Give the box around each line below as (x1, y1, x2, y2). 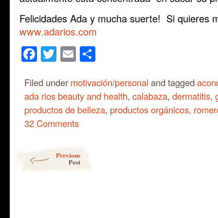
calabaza (132, 89, 167, 102)
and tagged (148, 75, 197, 89)
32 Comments (24, 116, 79, 129)
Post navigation (15, 144, 62, 154)
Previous (56, 150, 80, 160)
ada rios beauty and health (24, 89, 127, 102)
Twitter (56, 42, 102, 65)
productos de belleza (24, 103, 105, 116)
